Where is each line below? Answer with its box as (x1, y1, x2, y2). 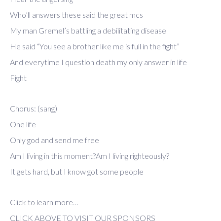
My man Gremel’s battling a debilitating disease (10, 26, 166, 36)
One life (10, 119, 36, 129)
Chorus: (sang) (10, 104, 57, 113)
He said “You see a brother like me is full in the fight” (10, 41, 180, 51)
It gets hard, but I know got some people (10, 167, 144, 177)
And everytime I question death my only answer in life (10, 57, 187, 67)
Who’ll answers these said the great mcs (10, 10, 143, 20)
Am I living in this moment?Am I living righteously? (10, 151, 169, 161)
